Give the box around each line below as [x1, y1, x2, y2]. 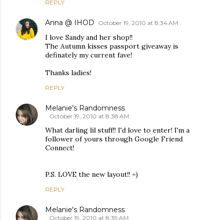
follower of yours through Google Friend [45, 134, 183, 143]
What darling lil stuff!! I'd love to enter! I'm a [45, 125, 190, 135]
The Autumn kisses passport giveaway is [45, 41, 178, 51]
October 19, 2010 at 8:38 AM [49, 112, 129, 120]
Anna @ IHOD [45, 18, 94, 27]
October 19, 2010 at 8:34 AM [98, 19, 178, 27]
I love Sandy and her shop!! [45, 32, 133, 42]
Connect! [45, 143, 74, 152]
